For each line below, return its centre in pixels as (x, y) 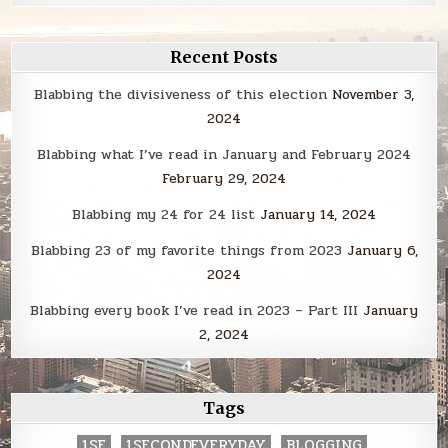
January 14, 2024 (318, 215)
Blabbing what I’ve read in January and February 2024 (224, 155)
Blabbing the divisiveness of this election (180, 95)
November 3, (373, 95)
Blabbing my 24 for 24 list (163, 215)
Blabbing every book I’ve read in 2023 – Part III (194, 311)
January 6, (382, 251)
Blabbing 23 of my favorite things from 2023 (186, 251)
